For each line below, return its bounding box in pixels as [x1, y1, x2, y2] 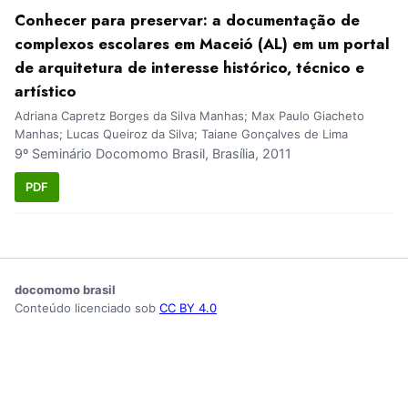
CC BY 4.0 [159, 300, 217, 315]
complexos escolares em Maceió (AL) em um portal [15, 33, 390, 56]
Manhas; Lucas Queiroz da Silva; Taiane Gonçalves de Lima [15, 127, 348, 142]
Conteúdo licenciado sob [15, 300, 159, 315]
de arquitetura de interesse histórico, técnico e [15, 56, 364, 79]
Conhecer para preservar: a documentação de [15, 9, 360, 32]
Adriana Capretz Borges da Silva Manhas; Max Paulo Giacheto [15, 108, 364, 124]
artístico [15, 80, 76, 103]
